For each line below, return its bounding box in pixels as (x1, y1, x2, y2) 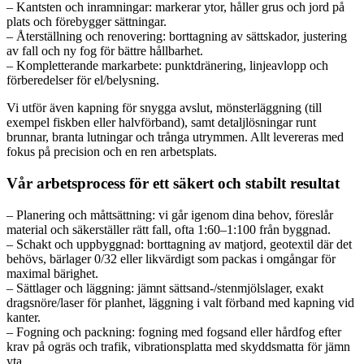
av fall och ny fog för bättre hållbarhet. (6, 44, 203, 58)
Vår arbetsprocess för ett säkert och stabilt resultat (6, 174, 340, 192)
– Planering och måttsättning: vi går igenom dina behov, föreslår (6, 207, 333, 222)
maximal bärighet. (6, 266, 98, 280)
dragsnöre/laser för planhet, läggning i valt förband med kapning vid (6, 295, 354, 310)
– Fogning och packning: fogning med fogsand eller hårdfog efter (6, 324, 341, 339)
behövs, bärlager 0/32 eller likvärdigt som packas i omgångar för (6, 251, 336, 266)
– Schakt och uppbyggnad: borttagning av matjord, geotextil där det (6, 236, 352, 251)
